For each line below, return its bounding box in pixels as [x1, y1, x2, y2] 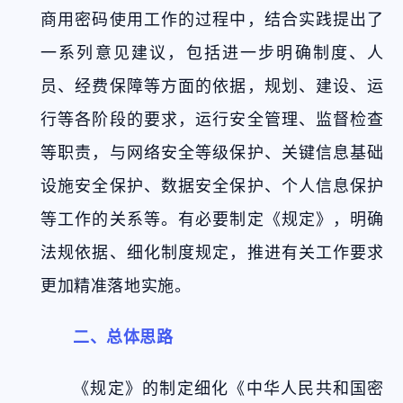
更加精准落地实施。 [40, 276, 192, 295]
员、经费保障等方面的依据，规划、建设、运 [40, 76, 384, 95]
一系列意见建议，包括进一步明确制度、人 [40, 43, 384, 62]
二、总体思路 [73, 327, 174, 346]
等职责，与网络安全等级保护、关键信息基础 [40, 143, 384, 162]
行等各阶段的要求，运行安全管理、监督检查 [40, 110, 384, 129]
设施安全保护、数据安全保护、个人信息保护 [40, 176, 384, 195]
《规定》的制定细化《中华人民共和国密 [73, 379, 384, 398]
